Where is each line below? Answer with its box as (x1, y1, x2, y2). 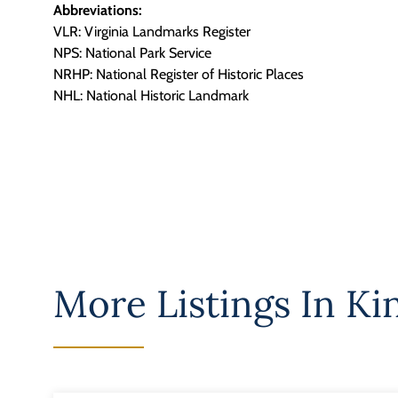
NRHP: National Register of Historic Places (53, 65, 304, 83)
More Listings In (53, 280, 346, 329)
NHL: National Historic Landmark (53, 86, 249, 104)
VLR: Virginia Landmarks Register (53, 22, 251, 40)
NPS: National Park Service (53, 44, 211, 61)
